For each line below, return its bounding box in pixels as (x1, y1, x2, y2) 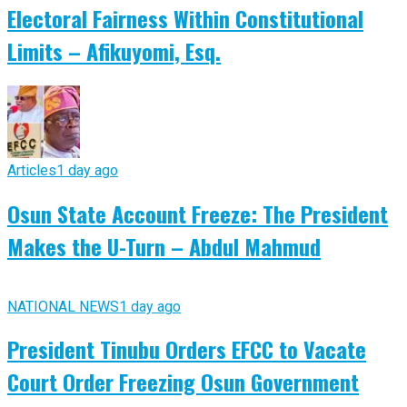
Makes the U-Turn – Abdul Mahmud (7, 229, 321, 263)
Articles (7, 161, 56, 179)
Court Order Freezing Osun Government (7, 365, 359, 399)
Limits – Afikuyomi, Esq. (7, 34, 221, 67)
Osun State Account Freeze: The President (7, 196, 388, 230)
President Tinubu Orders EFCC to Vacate (7, 333, 366, 366)
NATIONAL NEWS (7, 297, 119, 315)
